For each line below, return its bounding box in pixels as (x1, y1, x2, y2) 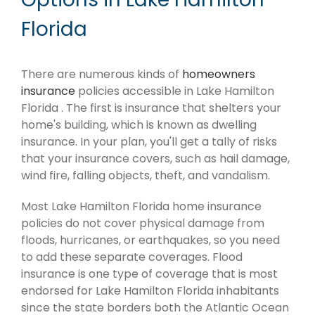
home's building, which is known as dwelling (21, 117, 257, 134)
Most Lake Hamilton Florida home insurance (21, 198, 262, 215)
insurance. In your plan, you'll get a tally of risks (21, 134, 277, 150)
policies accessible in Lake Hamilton (75, 83, 274, 100)
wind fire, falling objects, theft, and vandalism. (21, 167, 270, 184)
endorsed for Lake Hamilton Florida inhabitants (21, 283, 279, 300)
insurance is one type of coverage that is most (21, 266, 278, 283)
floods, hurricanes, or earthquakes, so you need (21, 232, 280, 249)
